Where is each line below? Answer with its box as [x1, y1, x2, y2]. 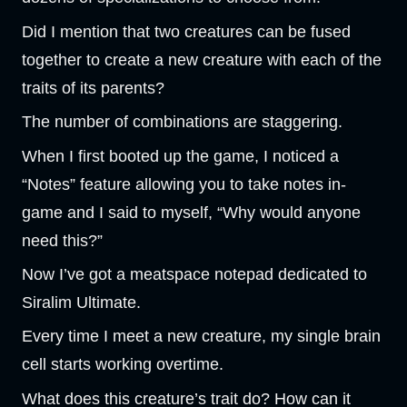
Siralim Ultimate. [22, 293, 141, 312]
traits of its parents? [22, 78, 164, 97]
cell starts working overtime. [22, 355, 223, 374]
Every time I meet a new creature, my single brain [22, 327, 381, 346]
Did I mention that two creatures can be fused [22, 22, 351, 41]
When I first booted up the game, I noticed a [22, 146, 339, 165]
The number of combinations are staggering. [22, 113, 342, 132]
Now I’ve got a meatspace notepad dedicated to [22, 264, 367, 283]
